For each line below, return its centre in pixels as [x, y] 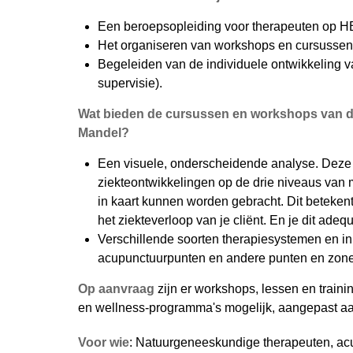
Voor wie [104, 342]
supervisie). [130, 83]
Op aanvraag [116, 289]
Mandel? [104, 133]
